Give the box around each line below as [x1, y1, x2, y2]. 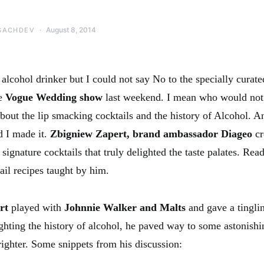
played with [11, 201, 61, 213]
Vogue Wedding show [5, 91, 103, 103]
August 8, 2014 [45, 25, 96, 34]
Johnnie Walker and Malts [61, 201, 189, 213]
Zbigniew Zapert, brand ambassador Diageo [50, 127, 255, 140]
